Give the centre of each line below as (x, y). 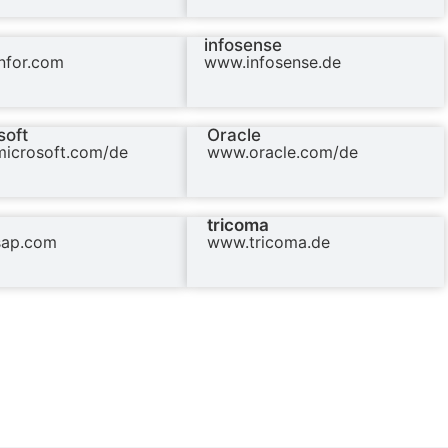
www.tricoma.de (269, 242)
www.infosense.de (273, 62)
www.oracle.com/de (283, 152)
